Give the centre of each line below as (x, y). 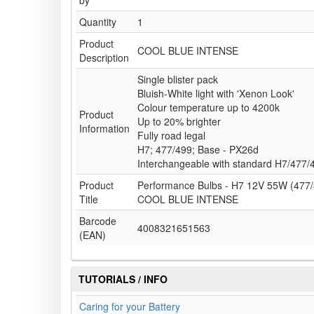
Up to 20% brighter (179, 122)
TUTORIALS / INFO (123, 279)
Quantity (98, 22)
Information (104, 129)
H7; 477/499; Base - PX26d (198, 150)
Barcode (98, 221)
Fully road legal (171, 136)
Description (104, 58)
